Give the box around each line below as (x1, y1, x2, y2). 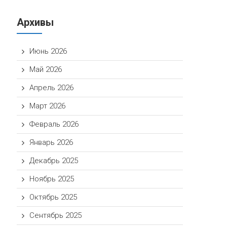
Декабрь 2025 (29, 156, 79, 165)
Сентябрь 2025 (29, 211, 82, 220)
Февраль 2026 (29, 120, 79, 129)
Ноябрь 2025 (29, 174, 74, 183)
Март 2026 (29, 101, 66, 110)
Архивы (17, 16, 54, 28)
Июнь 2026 (29, 47, 67, 56)
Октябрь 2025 (29, 193, 78, 202)
